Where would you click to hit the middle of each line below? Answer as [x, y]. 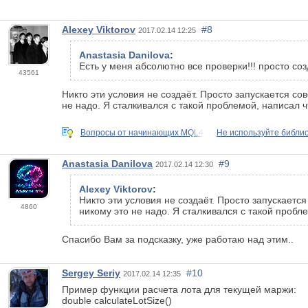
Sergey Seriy [91, 273]
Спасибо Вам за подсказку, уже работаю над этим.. [178, 240]
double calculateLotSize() [117, 300]
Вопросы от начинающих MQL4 [142, 132]
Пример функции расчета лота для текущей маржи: [179, 289]
